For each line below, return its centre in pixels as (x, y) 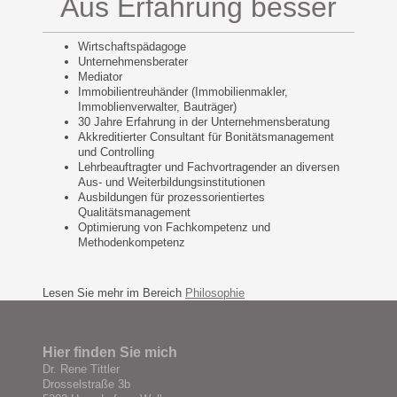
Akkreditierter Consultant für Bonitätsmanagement (206, 136)
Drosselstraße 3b (86, 384)
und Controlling (116, 152)
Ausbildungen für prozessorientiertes (171, 197)
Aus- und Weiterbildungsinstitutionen (171, 182)
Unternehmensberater (133, 61)
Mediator (102, 76)
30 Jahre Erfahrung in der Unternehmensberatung (204, 121)
